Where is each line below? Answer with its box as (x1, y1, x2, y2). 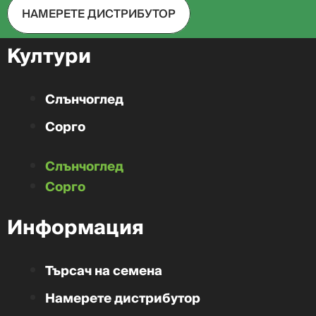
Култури (7, 39, 91, 74)
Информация (7, 210, 144, 245)
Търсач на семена (45, 260, 162, 282)
